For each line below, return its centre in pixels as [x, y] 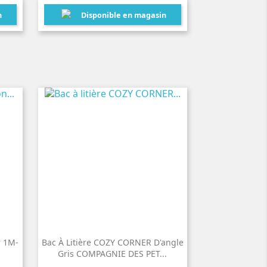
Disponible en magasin [123, 15]
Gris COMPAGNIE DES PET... [112, 254]
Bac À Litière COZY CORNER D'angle [112, 242]
